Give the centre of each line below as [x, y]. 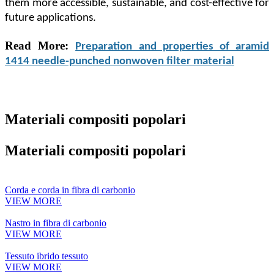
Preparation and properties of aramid [172, 47]
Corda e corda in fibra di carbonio [70, 190]
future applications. [50, 18]
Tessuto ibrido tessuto [46, 256]
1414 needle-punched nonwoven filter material [120, 62]
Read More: [37, 46]
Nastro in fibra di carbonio [56, 223]
